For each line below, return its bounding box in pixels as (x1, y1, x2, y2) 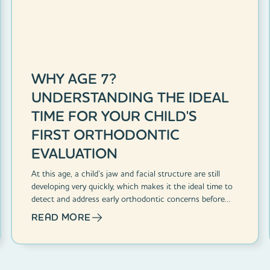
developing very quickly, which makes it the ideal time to (31, 180, 233, 192)
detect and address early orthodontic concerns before (31, 193, 225, 204)
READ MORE (31, 210, 91, 224)
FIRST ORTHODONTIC (31, 125, 180, 144)
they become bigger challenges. (31, 206, 143, 217)
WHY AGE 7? (31, 69, 116, 88)
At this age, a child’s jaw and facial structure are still (31, 168, 220, 179)
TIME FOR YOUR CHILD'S (31, 106, 197, 125)
